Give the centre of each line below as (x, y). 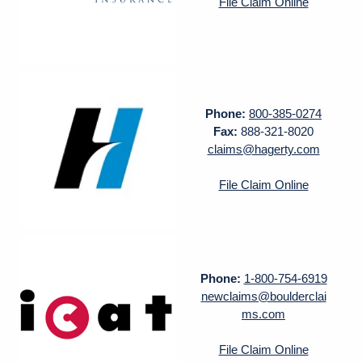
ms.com (263, 314)
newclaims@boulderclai (263, 296)
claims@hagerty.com (263, 149)
